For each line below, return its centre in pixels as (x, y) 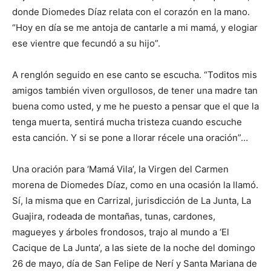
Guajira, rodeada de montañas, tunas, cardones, (114, 217)
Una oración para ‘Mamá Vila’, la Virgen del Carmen (120, 169)
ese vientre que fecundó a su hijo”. (86, 44)
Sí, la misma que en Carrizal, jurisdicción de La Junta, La (132, 201)
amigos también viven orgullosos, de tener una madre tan (135, 91)
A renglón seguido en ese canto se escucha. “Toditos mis (135, 75)
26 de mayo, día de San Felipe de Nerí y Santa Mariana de (135, 264)
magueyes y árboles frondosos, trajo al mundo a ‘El (121, 232)
